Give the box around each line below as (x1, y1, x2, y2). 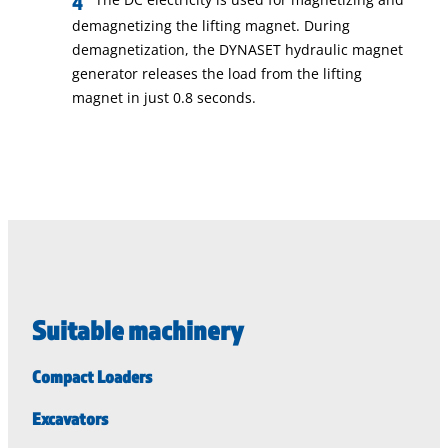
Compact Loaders (32, 365, 152, 387)
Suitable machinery (32, 313, 243, 346)
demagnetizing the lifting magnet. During (72, 15, 350, 35)
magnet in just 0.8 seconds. (72, 87, 256, 107)
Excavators (32, 407, 108, 429)
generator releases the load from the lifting (72, 63, 362, 83)
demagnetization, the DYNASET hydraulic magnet (72, 39, 403, 59)
